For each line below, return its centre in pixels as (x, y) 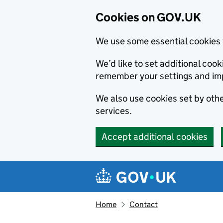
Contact (143, 204)
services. (114, 111)
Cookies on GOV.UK (148, 17)
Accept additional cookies (155, 137)
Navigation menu (145, 169)
